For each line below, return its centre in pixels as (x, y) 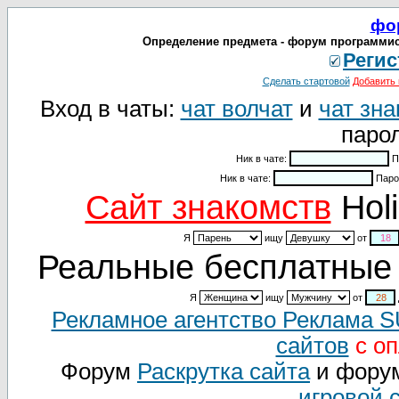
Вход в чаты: (110, 109)
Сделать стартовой (306, 81)
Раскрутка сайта (224, 371)
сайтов (312, 346)
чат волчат (236, 109)
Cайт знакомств (208, 208)
